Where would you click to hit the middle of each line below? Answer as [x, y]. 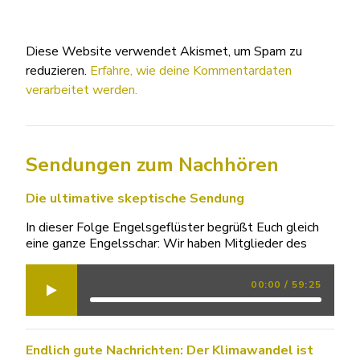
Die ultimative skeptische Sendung [135, 198]
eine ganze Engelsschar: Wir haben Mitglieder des [166, 243]
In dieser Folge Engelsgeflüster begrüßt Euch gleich [172, 227]
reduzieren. [58, 70]
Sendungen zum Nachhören [152, 164]
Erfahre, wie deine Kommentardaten [191, 70]
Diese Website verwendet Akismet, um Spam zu [164, 51]
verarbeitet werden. [82, 90]
